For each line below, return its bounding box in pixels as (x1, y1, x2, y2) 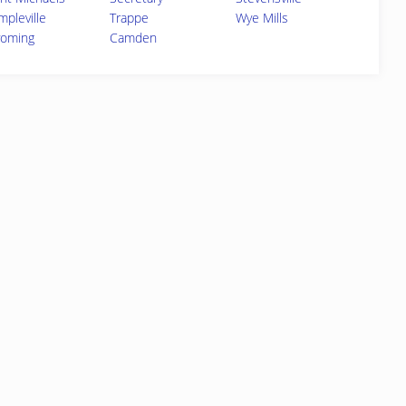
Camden (109, 29, 157, 46)
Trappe (109, 9, 149, 26)
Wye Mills (235, 9, 288, 26)
